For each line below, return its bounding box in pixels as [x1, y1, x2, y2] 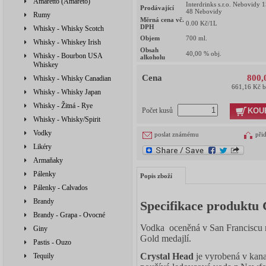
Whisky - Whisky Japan [33, 88, 101, 96]
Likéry [33, 142, 52, 151]
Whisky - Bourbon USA [33, 52, 102, 60]
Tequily [33, 252, 54, 260]
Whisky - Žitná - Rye [33, 102, 93, 110]
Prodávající [140, 4, 174, 12]
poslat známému [154, 131, 199, 138]
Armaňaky [33, 156, 63, 164]
